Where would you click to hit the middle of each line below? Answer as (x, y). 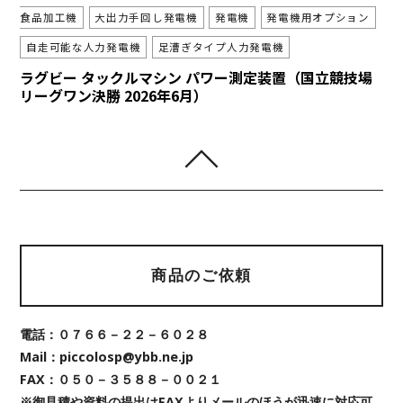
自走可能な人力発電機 (84, 47)
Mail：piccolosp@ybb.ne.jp (107, 356)
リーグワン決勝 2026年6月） (114, 95)
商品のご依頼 (201, 276)
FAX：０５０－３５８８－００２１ (121, 379)
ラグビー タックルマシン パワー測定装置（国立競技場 (197, 77)
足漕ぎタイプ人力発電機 (221, 47)
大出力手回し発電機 (146, 18)
